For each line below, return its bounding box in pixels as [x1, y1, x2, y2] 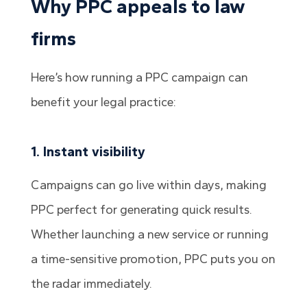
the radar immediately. [30, 276, 152, 292]
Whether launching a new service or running [30, 227, 269, 243]
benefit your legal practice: [30, 95, 176, 110]
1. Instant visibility [30, 143, 145, 160]
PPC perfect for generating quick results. [30, 202, 252, 218]
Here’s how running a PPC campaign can [30, 70, 248, 86]
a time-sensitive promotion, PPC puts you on [30, 251, 275, 267]
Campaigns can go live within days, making [30, 177, 267, 193]
